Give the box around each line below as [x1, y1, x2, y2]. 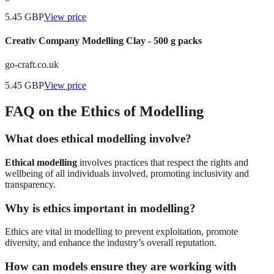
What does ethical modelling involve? [5, 132, 191, 146]
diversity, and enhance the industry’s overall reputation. [5, 237, 217, 248]
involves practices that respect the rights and [77, 157, 248, 168]
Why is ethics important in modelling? [5, 201, 196, 215]
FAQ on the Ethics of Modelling [5, 103, 204, 120]
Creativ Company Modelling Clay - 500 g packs [5, 35, 202, 46]
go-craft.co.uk [5, 59, 59, 70]
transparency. [5, 179, 56, 190]
